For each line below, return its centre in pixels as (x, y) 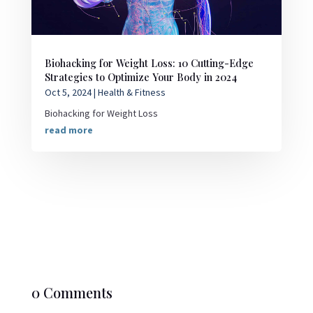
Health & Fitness (131, 93)
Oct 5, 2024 (68, 93)
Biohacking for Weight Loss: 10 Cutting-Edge (149, 63)
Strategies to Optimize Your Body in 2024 (140, 77)
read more (68, 130)
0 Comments (72, 293)
